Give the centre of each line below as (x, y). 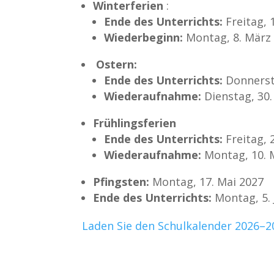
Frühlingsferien (135, 123)
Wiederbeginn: (144, 37)
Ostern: (115, 64)
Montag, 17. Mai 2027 (207, 181)
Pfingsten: (121, 181)
